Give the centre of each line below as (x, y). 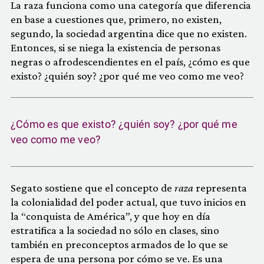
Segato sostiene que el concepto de (93, 188)
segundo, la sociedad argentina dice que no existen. (129, 33)
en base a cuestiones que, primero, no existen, (116, 19)
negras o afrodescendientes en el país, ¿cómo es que (130, 62)
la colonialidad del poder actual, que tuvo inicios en (128, 202)
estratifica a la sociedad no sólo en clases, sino (115, 230)
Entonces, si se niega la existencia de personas (115, 47)
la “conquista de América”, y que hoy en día (110, 216)
